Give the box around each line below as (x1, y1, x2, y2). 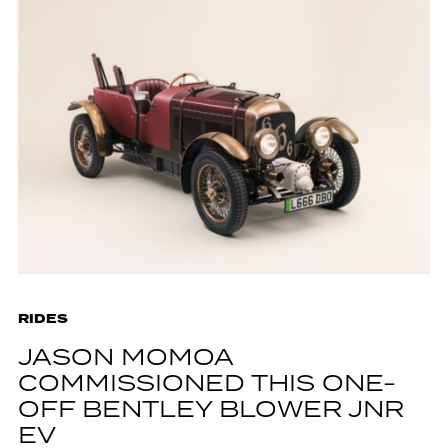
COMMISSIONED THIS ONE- (17, 367, 396, 403)
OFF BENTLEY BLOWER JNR (17, 393, 404, 429)
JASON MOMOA (17, 341, 233, 377)
